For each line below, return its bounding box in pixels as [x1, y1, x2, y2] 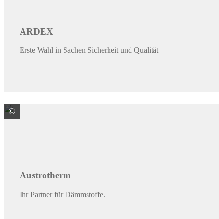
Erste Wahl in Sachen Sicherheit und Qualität [20, 46, 158, 55]
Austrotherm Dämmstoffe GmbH [33, 108, 135, 116]
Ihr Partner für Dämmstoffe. [20, 190, 105, 199]
